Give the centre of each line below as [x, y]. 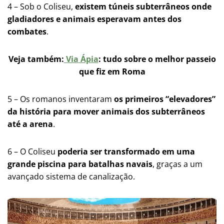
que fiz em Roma [112, 71]
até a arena [30, 124]
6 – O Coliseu [32, 151]
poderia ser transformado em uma [126, 151]
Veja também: [36, 59]
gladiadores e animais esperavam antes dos [94, 19]
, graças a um [177, 164]
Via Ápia [81, 59]
